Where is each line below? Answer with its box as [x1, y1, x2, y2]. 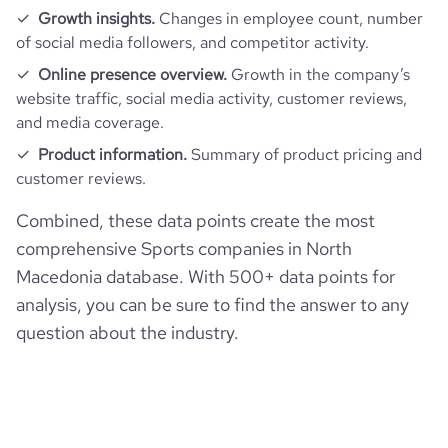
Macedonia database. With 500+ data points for [16, 265, 395, 288]
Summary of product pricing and [187, 144, 422, 165]
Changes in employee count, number [155, 8, 423, 29]
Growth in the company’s [227, 64, 410, 85]
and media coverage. [16, 112, 164, 133]
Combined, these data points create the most [16, 209, 375, 232]
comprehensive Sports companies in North [16, 237, 352, 260]
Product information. [38, 144, 187, 165]
